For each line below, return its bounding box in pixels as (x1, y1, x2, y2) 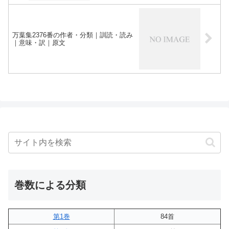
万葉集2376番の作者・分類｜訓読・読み (12, 31, 133, 39)
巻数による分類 (14, 179, 86, 191)
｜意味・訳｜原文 (12, 38, 65, 47)
